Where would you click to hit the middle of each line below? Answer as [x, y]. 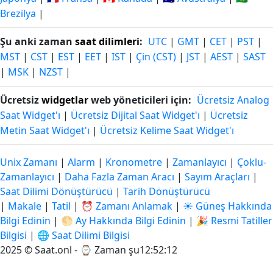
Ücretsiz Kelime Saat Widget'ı [167, 130]
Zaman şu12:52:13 [136, 250]
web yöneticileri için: [140, 100]
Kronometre [134, 162]
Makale [25, 206]
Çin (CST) [156, 57]
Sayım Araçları [218, 177]
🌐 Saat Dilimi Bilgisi [83, 235]
